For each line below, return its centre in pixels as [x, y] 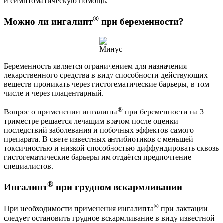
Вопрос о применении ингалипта [61, 112]
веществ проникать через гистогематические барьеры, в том [107, 84]
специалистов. [29, 166]
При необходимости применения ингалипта [79, 209]
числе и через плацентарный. [54, 93]
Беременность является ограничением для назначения [95, 66]
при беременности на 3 [163, 112]
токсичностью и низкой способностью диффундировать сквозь [111, 148]
